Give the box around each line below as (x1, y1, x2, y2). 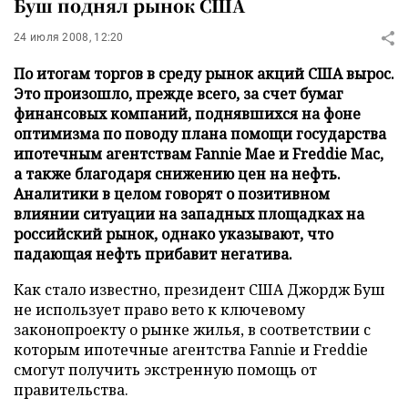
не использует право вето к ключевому (14, 300, 305, 320)
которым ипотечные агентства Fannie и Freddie (14, 340, 368, 360)
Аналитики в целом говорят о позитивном (14, 184, 330, 204)
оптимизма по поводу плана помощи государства (14, 124, 386, 144)
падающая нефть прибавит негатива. (14, 244, 292, 264)
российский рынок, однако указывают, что (14, 224, 333, 244)
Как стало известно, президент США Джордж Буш (14, 280, 385, 300)
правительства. (14, 380, 128, 400)
